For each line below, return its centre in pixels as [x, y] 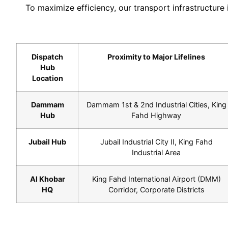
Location [47, 78]
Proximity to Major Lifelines [156, 57]
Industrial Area [156, 153]
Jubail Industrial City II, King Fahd [156, 142]
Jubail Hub [47, 142]
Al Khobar [47, 179]
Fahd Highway [156, 116]
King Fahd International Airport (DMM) [156, 179]
